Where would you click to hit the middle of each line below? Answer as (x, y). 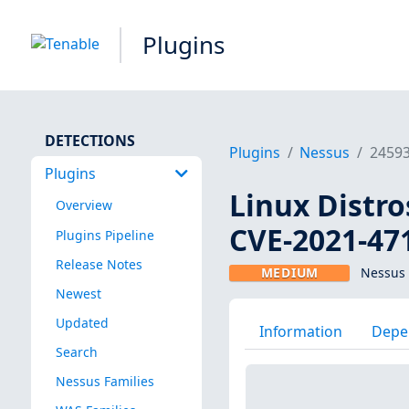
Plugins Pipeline (105, 235)
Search (76, 351)
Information (300, 331)
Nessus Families (105, 382)
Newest (78, 293)
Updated (82, 322)
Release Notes (99, 264)
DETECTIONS (89, 140)
